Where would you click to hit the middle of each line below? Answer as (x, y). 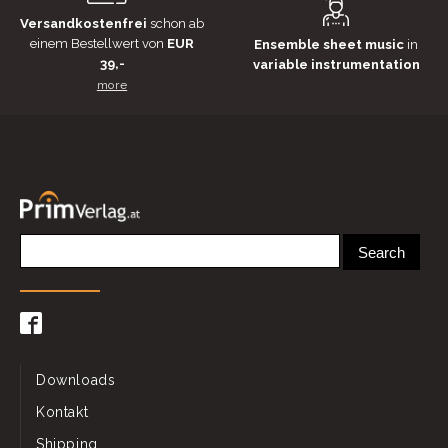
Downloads (76, 380)
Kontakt (62, 412)
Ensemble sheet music (329, 44)
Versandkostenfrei (85, 24)
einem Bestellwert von (97, 44)
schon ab (177, 24)
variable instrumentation (336, 64)
